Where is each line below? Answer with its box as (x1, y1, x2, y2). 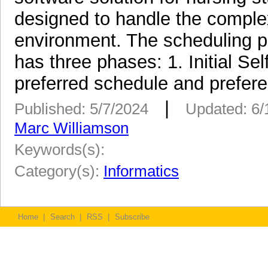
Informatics (103, 162, 179, 180)
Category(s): (14, 162, 103, 180)
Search (50, 212, 75, 221)
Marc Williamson (14, 118, 129, 137)
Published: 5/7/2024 (14, 99, 148, 118)
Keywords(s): (14, 140, 113, 159)
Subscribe (115, 212, 150, 221)
